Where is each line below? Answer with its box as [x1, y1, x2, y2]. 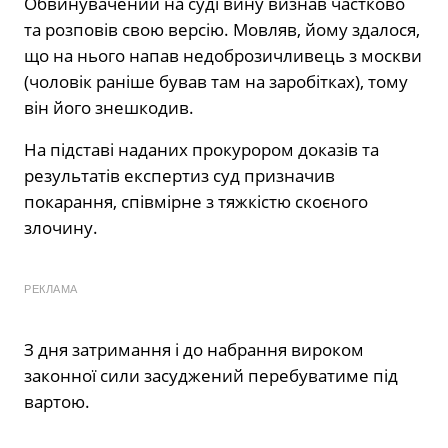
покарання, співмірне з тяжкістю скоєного [24, 190, 368, 214]
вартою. [24, 390, 90, 414]
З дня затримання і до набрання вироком [24, 338, 364, 362]
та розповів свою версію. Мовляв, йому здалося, [24, 18, 420, 42]
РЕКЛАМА [24, 283, 78, 296]
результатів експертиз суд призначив [24, 164, 335, 188]
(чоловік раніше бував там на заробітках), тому [24, 70, 408, 94]
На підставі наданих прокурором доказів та [24, 138, 379, 162]
